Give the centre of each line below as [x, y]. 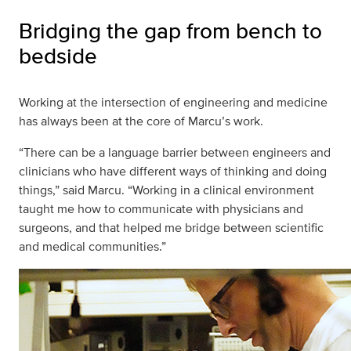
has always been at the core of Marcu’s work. [141, 121]
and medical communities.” [94, 247]
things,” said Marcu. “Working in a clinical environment [166, 190]
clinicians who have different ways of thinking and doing [173, 172]
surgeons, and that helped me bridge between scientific [171, 228]
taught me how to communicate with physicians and [161, 209]
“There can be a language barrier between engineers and [175, 153]
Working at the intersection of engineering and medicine [173, 103]
